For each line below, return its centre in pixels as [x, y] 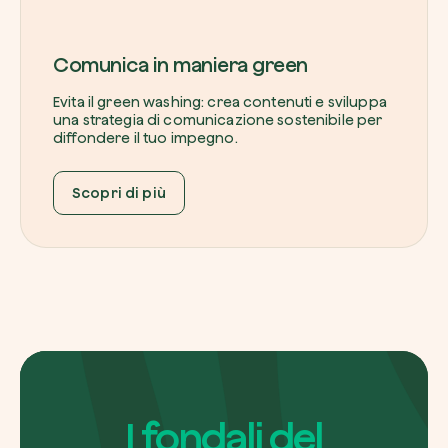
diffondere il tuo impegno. [145, 137]
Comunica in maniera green [180, 64]
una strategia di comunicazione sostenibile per [218, 119]
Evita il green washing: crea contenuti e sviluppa [220, 101]
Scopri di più [119, 192]
